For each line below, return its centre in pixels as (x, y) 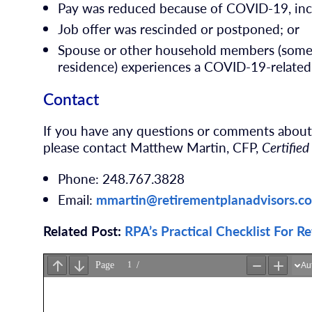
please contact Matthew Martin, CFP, (153, 148)
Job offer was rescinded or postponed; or (179, 29)
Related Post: (84, 231)
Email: (77, 199)
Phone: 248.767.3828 (122, 178)
